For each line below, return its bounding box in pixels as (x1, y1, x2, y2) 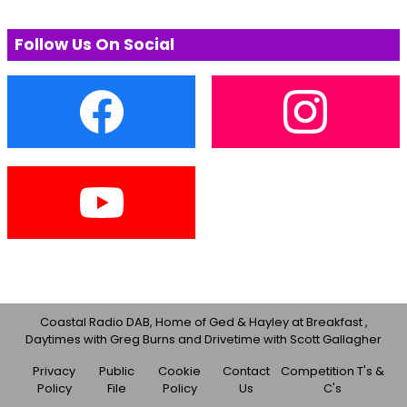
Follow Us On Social (15, 33, 174, 55)
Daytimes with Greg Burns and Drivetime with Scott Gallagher (25, 330, 382, 348)
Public (99, 362, 135, 380)
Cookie (158, 362, 202, 380)
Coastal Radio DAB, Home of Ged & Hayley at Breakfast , (39, 313, 368, 331)
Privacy (33, 362, 75, 380)
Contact (222, 362, 270, 380)
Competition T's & (281, 362, 385, 380)
